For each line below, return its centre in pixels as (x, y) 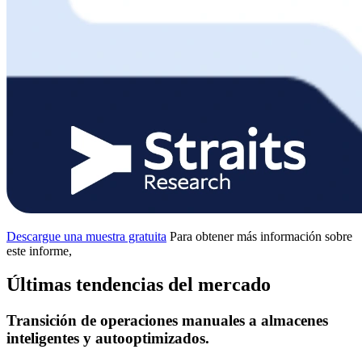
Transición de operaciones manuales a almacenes (167, 321)
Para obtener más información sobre (261, 236)
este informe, (39, 250)
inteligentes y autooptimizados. (108, 339)
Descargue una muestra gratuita (86, 236)
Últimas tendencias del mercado (139, 285)
